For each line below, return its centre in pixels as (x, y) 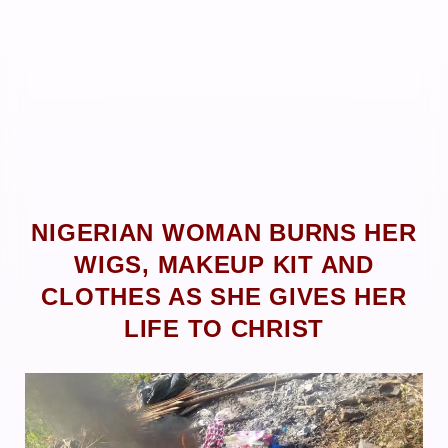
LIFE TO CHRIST (224, 329)
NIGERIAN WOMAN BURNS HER (224, 233)
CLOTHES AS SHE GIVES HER (224, 297)
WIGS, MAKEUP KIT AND (224, 265)
